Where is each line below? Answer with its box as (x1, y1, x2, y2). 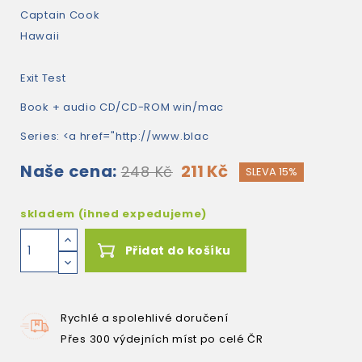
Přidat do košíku (124, 242, 231, 259)
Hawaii (20, 28, 60, 44)
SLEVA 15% (245, 164, 297, 179)
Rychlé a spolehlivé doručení (61, 310, 229, 326)
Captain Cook (20, 7, 100, 23)
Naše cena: (20, 160, 117, 183)
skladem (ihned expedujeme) (20, 206, 208, 221)
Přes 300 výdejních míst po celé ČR (61, 331, 263, 347)
